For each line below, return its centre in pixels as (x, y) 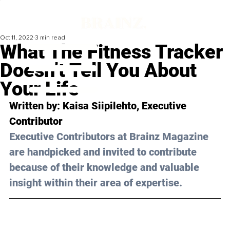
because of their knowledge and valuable (106, 168)
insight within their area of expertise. (96, 183)
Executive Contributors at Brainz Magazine (110, 137)
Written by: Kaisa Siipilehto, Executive (99, 106)
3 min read (50, 38)
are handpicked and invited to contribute (104, 152)
